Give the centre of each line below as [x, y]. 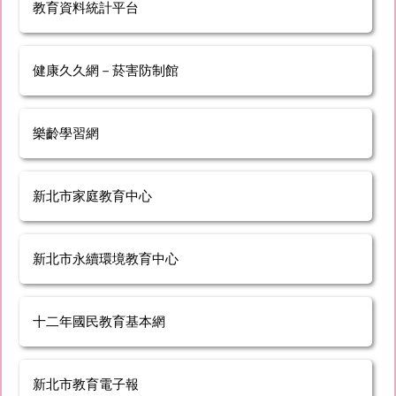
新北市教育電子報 [86, 384]
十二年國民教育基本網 [99, 321]
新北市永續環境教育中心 [106, 258]
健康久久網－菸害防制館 [106, 70]
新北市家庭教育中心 [92, 195]
